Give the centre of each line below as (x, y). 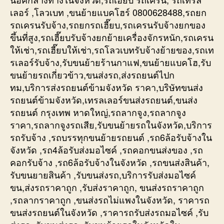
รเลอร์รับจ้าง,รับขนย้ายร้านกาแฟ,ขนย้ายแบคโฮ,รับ (110, 62)
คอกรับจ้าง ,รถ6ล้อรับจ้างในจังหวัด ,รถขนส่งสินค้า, (110, 162)
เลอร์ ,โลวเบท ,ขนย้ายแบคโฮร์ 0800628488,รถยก (108, 12)
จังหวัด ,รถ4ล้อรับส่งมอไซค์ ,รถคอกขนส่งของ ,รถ (106, 149)
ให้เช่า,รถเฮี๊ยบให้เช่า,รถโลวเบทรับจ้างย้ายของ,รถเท (112, 49)
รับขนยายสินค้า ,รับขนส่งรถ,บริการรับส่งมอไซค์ (103, 174)
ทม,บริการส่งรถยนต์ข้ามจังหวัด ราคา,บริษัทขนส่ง (106, 87)
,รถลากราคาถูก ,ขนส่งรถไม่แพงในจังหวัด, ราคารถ (110, 199)
